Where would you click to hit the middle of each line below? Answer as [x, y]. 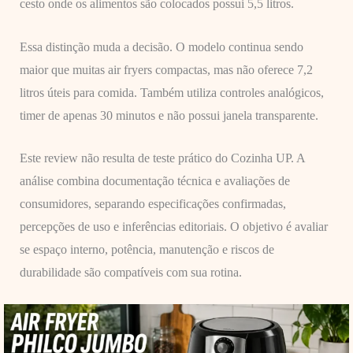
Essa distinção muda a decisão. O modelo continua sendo [161, 46]
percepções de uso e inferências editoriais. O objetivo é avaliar [173, 227]
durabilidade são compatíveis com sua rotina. [130, 273]
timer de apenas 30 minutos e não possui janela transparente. [169, 115]
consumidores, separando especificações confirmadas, [152, 204]
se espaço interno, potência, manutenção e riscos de [147, 250]
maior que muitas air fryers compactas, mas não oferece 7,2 [166, 69]
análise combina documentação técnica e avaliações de [154, 181]
